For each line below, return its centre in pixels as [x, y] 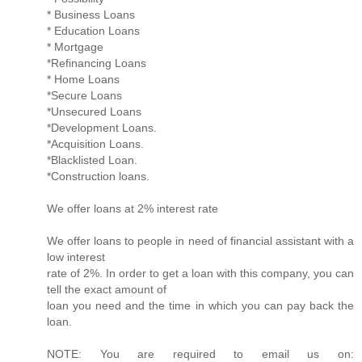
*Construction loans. [98, 176]
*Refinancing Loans [97, 63]
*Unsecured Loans [94, 111]
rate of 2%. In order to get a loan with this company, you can [200, 273]
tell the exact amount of [107, 289]
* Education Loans [93, 30]
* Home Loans [83, 79]
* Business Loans [91, 14]
